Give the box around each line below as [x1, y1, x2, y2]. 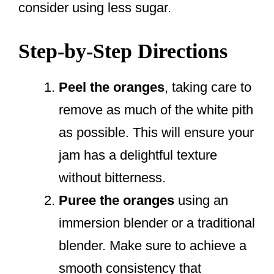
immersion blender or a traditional [59, 215, 255, 231]
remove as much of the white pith [59, 102, 253, 118]
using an [174, 193, 228, 209]
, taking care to [165, 80, 251, 95]
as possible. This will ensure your [59, 125, 254, 141]
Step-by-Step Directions [18, 40, 228, 63]
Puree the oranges [59, 193, 174, 209]
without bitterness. [59, 170, 166, 186]
